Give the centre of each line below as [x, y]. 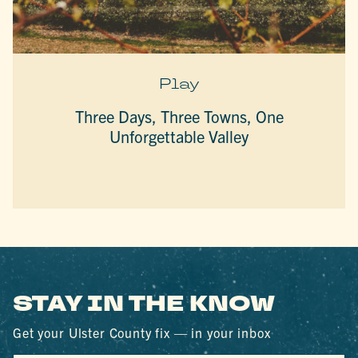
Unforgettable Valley [179, 136]
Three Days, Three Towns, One [179, 116]
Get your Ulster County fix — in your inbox [142, 333]
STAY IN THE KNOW [144, 305]
